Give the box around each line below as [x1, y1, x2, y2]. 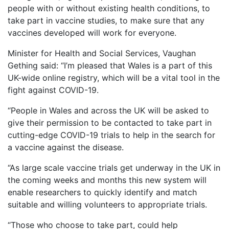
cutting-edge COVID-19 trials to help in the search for [8, 130, 215, 141]
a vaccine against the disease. [8, 142, 124, 153]
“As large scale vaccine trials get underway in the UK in [8, 163, 220, 173]
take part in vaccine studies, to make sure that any [8, 15, 204, 26]
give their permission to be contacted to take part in [8, 118, 212, 128]
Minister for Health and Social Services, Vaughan [8, 48, 196, 59]
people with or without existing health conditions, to [8, 3, 210, 14]
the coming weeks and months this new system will [8, 175, 207, 186]
